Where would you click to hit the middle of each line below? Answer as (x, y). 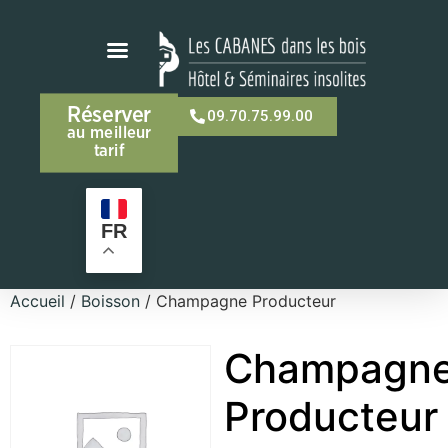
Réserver (105, 115)
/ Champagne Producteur (238, 300)
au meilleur (105, 131)
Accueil (37, 300)
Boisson (110, 300)
